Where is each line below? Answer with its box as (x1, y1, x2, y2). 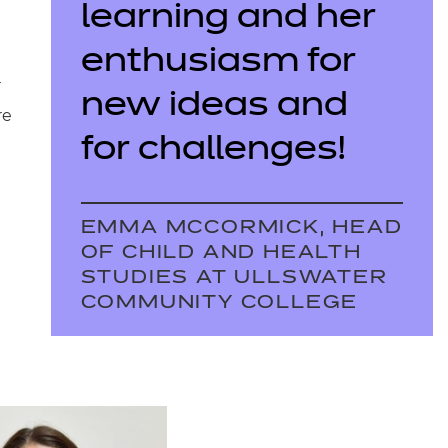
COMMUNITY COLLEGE (80, 294, 359, 312)
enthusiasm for (80, 46, 356, 78)
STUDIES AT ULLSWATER (80, 269, 388, 287)
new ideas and (80, 90, 348, 122)
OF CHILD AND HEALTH (80, 244, 362, 262)
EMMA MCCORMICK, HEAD (80, 219, 403, 237)
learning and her (80, 2, 376, 34)
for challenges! (80, 134, 354, 166)
